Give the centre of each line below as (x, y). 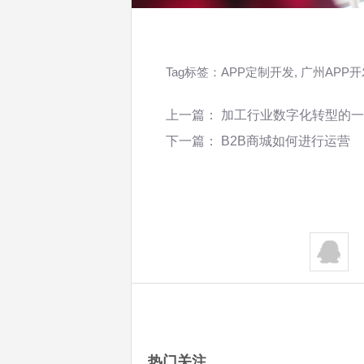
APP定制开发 (258, 72)
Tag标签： (193, 72)
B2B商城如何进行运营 (286, 141)
